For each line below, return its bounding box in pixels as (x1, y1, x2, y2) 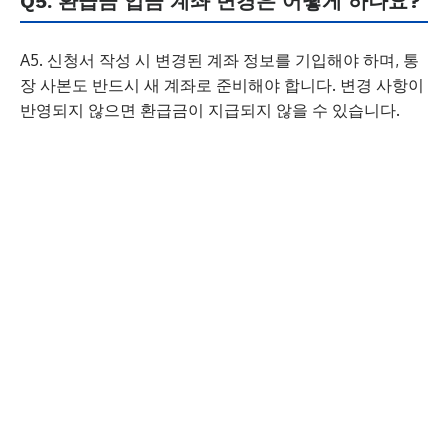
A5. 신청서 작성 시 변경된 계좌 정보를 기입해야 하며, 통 (20, 50, 419, 70)
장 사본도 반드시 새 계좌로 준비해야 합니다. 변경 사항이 (20, 75, 424, 95)
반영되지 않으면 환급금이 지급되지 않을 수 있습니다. (20, 100, 400, 120)
